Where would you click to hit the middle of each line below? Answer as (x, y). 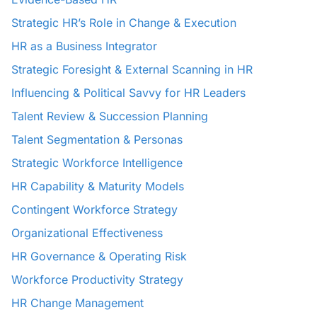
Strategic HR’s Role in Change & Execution (124, 23)
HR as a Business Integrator (84, 46)
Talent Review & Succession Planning (110, 116)
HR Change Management (77, 303)
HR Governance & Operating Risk (99, 256)
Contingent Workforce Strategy (94, 209)
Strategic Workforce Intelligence (97, 163)
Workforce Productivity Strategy (97, 279)
